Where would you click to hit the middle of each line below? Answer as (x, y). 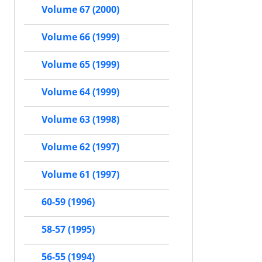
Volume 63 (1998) (80, 120)
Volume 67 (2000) (80, 10)
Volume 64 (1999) (80, 92)
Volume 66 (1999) (80, 37)
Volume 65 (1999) (80, 65)
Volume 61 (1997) (80, 175)
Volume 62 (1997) (80, 147)
